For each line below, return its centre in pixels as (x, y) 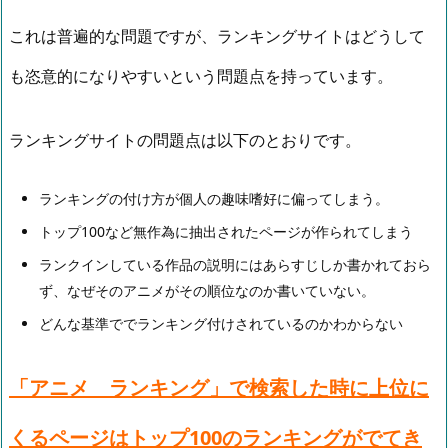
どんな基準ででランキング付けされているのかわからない (221, 323)
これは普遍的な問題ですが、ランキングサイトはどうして (217, 36)
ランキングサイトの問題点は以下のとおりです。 (185, 140)
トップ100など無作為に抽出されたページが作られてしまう (226, 231)
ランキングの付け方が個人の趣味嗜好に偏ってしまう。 (214, 198)
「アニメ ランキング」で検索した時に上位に (219, 387)
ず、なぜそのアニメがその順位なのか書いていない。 (207, 290)
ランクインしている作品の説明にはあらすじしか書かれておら (235, 264)
